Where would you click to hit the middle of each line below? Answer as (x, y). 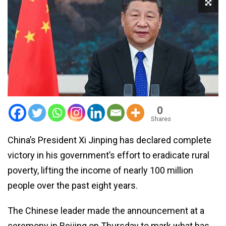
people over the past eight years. (73, 185)
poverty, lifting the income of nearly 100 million (100, 170)
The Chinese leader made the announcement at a (106, 210)
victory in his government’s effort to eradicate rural (108, 155)
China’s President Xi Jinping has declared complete (109, 140)
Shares (161, 119)
